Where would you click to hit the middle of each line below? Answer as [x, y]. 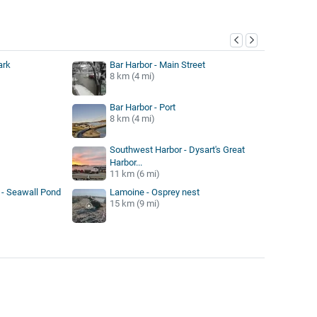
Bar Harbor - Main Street [157, 64]
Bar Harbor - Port [142, 107]
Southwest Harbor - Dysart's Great [177, 149]
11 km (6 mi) [134, 173]
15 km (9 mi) [134, 203]
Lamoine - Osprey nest [154, 192]
